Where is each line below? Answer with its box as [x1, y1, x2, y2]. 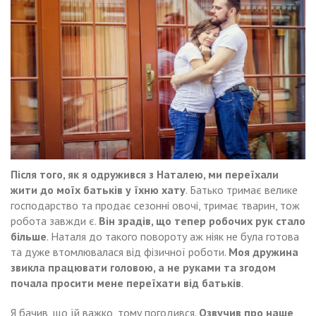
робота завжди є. [11, 214, 99, 229]
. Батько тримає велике [186, 183, 298, 197]
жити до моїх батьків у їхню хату [11, 183, 186, 197]
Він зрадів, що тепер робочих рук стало [99, 214, 305, 229]
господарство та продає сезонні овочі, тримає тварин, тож [11, 198, 300, 213]
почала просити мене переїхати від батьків [11, 276, 241, 291]
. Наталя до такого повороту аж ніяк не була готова [47, 229, 299, 244]
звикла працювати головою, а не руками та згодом [11, 260, 276, 275]
